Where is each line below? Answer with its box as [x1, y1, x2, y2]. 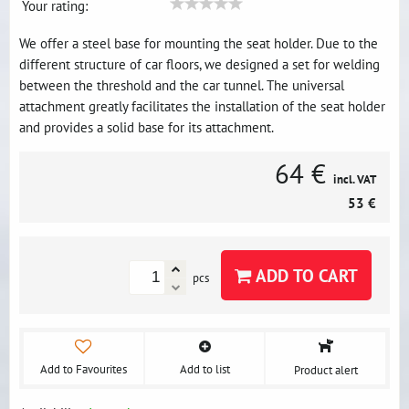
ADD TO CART [251, 264, 358, 287]
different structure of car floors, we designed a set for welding [19, 55, 380, 73]
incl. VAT [333, 172, 376, 187]
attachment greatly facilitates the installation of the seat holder [19, 97, 385, 115]
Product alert [293, 362, 358, 378]
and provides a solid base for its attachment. [19, 118, 274, 136]
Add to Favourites [39, 361, 127, 377]
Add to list [179, 361, 230, 377]
